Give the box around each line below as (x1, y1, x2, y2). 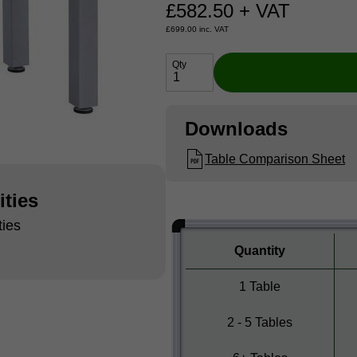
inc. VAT (197, 25, 229, 34)
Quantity (234, 243, 286, 257)
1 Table (239, 279, 281, 293)
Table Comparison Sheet (205, 151, 345, 166)
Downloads (185, 118, 288, 140)
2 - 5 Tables (227, 315, 293, 329)
